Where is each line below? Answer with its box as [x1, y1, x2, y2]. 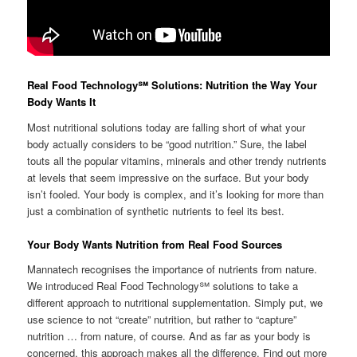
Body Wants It [27, 94, 96, 110]
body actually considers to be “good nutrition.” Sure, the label [27, 135, 308, 151]
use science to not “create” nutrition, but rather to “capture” [27, 312, 297, 328]
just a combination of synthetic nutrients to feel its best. [27, 202, 285, 218]
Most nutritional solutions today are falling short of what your [27, 119, 306, 135]
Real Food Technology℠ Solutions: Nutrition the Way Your [27, 77, 318, 93]
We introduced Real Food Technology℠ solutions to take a [27, 278, 299, 294]
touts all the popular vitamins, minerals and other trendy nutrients [27, 152, 328, 168]
